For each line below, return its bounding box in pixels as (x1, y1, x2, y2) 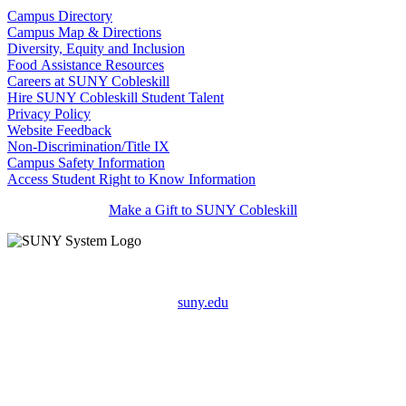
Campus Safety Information (7, 154, 165, 170)
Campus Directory (7, 7, 112, 24)
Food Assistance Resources (7, 56, 164, 72)
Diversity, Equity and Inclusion (7, 40, 185, 56)
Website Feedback (7, 121, 111, 138)
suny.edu (178, 294, 228, 310)
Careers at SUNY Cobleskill (7, 72, 169, 89)
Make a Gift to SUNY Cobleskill (109, 201, 297, 217)
